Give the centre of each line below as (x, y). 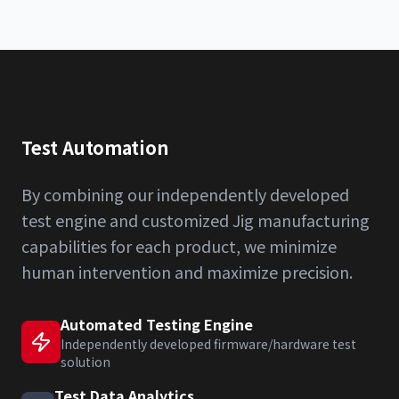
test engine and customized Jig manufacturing (195, 220)
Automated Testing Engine (156, 324)
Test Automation (95, 147)
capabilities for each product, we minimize (179, 246)
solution (85, 362)
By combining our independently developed (185, 194)
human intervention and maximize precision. (187, 272)
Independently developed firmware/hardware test (208, 344)
